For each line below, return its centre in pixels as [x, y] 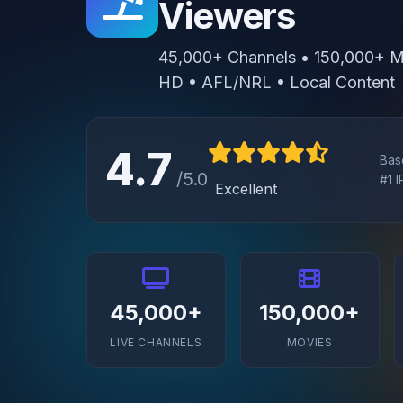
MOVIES [309, 342]
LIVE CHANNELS [156, 342]
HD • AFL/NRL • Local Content [277, 82]
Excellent [246, 189]
